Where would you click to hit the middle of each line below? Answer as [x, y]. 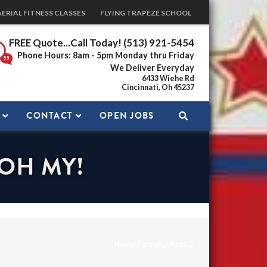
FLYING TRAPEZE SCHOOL [146, 13]
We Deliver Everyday [153, 68]
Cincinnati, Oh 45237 [158, 87]
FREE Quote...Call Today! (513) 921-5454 [102, 43]
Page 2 [182, 245]
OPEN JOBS [127, 115]
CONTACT [49, 115]
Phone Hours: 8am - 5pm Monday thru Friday [106, 55]
